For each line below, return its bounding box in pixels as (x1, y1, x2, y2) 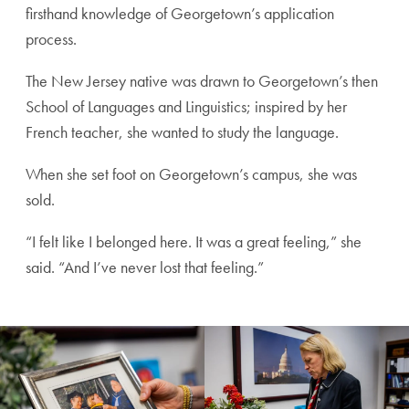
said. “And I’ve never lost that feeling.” (26, 257, 264, 278)
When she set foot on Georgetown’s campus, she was (26, 163, 357, 185)
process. (26, 28, 84, 50)
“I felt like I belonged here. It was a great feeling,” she (26, 231, 362, 253)
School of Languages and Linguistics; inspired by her (26, 96, 347, 118)
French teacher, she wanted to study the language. (26, 121, 342, 143)
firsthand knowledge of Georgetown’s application (26, 3, 334, 25)
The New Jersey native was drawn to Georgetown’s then (26, 70, 378, 92)
